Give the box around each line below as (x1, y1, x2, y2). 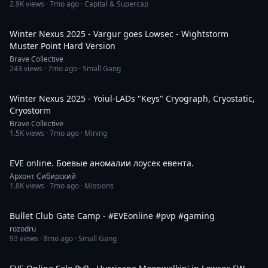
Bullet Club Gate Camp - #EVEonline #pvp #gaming (10, 210, 215, 221)
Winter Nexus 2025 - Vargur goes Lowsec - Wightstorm (10, 28, 229, 39)
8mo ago (44, 233, 73, 243)
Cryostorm (10, 105, 51, 116)
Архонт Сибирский (10, 171, 76, 181)
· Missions (79, 181, 114, 191)
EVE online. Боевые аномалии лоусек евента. (10, 157, 194, 169)
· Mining (79, 128, 107, 138)
